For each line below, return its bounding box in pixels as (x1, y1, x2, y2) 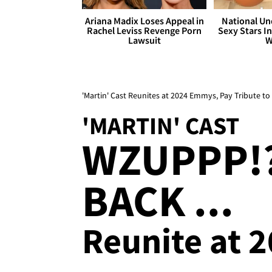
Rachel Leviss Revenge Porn (87, 24, 202, 37)
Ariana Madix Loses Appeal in (84, 15, 204, 27)
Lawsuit (127, 34, 161, 47)
